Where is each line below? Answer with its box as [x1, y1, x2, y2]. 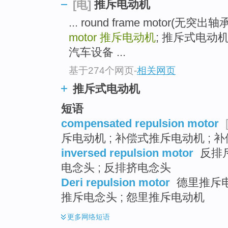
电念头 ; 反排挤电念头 [61, 161, 171, 174]
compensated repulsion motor [61, 117, 219, 130]
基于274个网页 [69, 65, 134, 76]
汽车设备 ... [69, 46, 126, 59]
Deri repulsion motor [61, 176, 170, 189]
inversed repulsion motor [61, 146, 193, 159]
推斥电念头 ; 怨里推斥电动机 [61, 190, 205, 204]
